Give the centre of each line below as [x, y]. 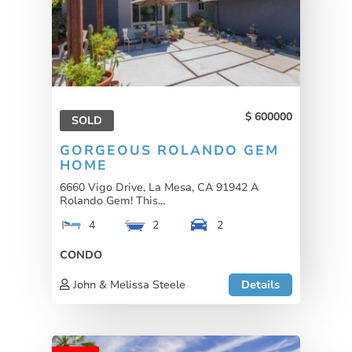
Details [260, 285]
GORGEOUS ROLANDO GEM [169, 151]
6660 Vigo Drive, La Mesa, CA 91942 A [159, 187]
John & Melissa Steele [128, 285]
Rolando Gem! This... [112, 201]
